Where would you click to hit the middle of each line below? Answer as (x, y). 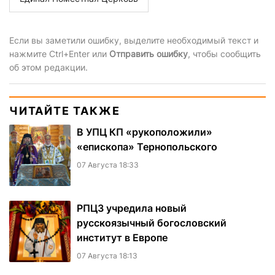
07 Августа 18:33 (108, 165)
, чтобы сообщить (224, 54)
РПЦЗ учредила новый (132, 208)
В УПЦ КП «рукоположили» (145, 132)
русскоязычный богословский (152, 223)
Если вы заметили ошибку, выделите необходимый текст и (134, 41)
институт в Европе (122, 238)
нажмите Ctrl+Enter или (59, 54)
